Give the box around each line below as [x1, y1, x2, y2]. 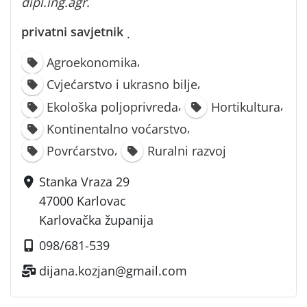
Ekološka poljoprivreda [47, 98, 179, 115]
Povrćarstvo [47, 142, 115, 159]
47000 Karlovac [39, 192, 127, 209]
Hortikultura [210, 98, 280, 115]
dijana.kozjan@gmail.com [39, 262, 188, 279]
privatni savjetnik [21, 23, 123, 40]
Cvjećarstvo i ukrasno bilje [47, 76, 198, 93]
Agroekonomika [47, 54, 138, 71]
